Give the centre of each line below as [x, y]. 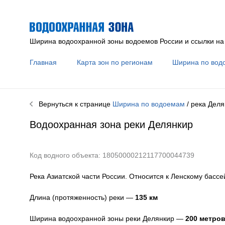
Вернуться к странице [72, 104]
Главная [43, 63]
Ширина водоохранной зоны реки [85, 218]
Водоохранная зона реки [87, 124]
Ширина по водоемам [148, 104]
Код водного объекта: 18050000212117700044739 [112, 155]
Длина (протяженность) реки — [82, 197]
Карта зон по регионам [115, 63]
